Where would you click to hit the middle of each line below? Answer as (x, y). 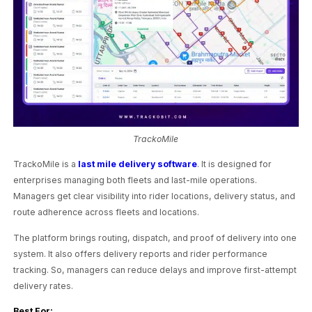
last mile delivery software (138, 164)
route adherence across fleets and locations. (107, 212)
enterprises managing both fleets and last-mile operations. (135, 180)
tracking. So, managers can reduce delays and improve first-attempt (155, 270)
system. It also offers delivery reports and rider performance (141, 253)
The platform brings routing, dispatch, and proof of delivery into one (155, 237)
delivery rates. (44, 286)
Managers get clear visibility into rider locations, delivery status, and (155, 196)
